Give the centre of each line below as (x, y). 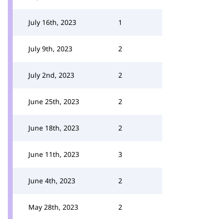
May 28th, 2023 (53, 207)
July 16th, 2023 (52, 22)
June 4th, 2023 (52, 181)
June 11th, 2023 (54, 154)
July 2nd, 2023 (51, 75)
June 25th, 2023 (54, 101)
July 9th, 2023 (50, 49)
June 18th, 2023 (54, 128)
